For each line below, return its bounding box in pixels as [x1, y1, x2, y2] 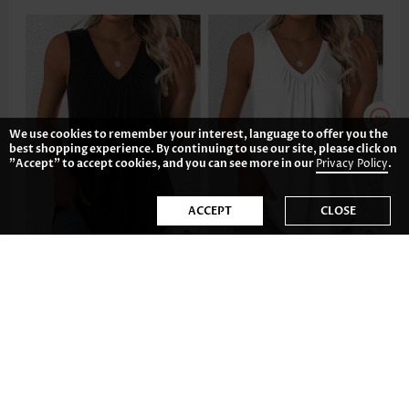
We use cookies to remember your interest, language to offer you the [9, 127, 388, 142]
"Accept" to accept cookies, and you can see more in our [9, 156, 316, 171]
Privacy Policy [316, 156, 388, 172]
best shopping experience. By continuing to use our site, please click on [9, 142, 397, 156]
